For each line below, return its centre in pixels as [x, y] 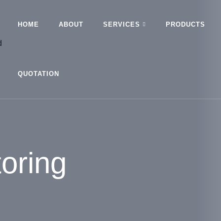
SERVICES [121, 24]
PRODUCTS [185, 24]
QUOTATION [38, 74]
